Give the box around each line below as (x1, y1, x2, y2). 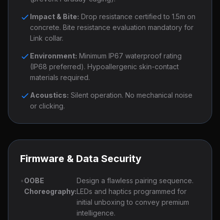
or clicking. (30, 102, 65, 110)
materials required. (30, 73, 90, 82)
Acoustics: (30, 91, 69, 99)
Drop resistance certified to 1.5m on (79, 12, 195, 21)
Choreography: (24, 187, 77, 195)
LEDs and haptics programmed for (77, 187, 187, 195)
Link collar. (30, 34, 63, 42)
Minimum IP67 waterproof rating (77, 52, 182, 60)
